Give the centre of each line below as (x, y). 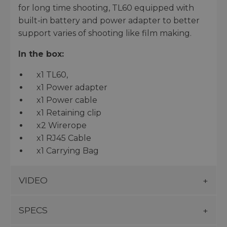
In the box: (41, 54)
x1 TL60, (48, 75)
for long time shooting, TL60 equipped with (106, 8)
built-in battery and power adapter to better (109, 21)
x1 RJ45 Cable (60, 138)
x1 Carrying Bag (64, 151)
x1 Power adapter (68, 88)
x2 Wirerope (58, 126)
